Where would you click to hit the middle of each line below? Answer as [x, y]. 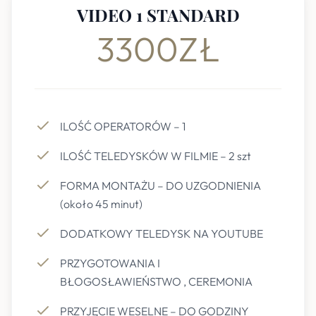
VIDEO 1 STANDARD [158, 15]
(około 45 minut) [101, 204]
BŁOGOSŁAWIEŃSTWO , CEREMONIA [156, 281]
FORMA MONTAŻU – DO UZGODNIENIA [160, 186]
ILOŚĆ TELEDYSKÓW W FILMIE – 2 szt [156, 156]
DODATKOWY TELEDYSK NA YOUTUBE [162, 233]
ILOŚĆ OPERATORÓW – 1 [123, 126]
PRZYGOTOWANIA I [110, 263]
